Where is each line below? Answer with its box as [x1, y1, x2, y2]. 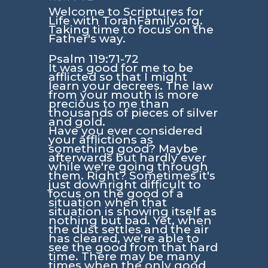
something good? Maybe [48, 141, 198, 156]
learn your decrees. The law [48, 78, 213, 93]
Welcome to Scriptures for [48, 4, 203, 19]
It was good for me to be [48, 60, 193, 75]
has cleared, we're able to [48, 231, 199, 245]
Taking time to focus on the [48, 22, 214, 36]
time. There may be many [48, 249, 200, 263]
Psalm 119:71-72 [48, 51, 139, 66]
